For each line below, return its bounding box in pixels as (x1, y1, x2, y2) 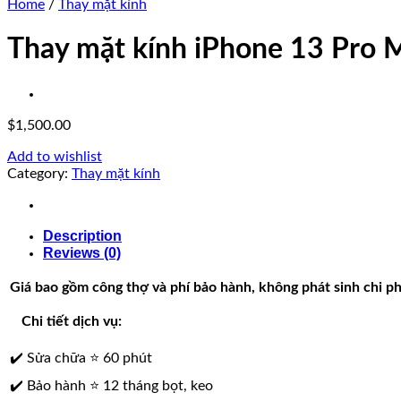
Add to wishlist (7, 149, 102, 164)
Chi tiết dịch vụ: (7, 313, 122, 328)
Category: (7, 166, 72, 181)
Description (43, 227, 122, 243)
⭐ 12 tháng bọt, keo (90, 378, 213, 393)
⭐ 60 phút (90, 350, 152, 365)
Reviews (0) (43, 244, 121, 260)
